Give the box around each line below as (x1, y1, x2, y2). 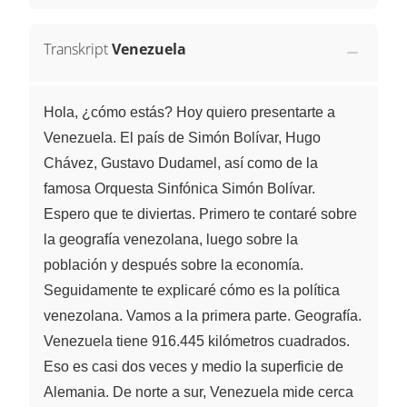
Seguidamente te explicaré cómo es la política (44, 282, 340, 298)
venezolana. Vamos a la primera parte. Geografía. (44, 307, 362, 323)
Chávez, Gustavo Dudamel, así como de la (44, 154, 318, 171)
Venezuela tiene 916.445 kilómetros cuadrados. (44, 333, 350, 349)
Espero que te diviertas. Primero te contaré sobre (44, 205, 357, 222)
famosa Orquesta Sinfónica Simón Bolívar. (44, 180, 315, 196)
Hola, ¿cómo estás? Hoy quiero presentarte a (44, 104, 335, 120)
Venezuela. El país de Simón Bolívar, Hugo (44, 129, 321, 145)
